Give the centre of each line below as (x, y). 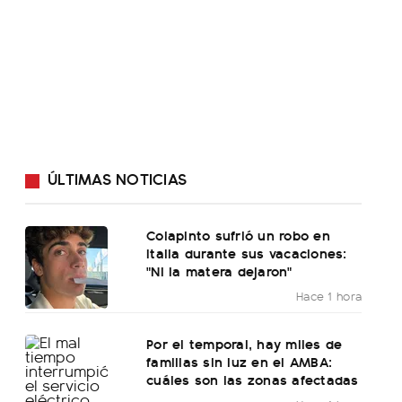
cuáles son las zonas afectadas (253, 380)
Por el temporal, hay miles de (245, 344)
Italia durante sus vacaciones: (247, 253)
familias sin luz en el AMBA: (240, 362)
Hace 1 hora (329, 296)
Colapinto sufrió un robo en (238, 235)
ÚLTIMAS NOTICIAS (117, 179)
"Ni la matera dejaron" (219, 271)
